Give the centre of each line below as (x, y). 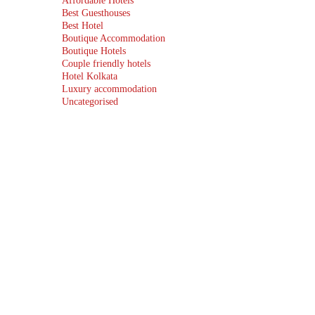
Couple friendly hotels (106, 64)
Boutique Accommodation (113, 38)
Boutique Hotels (94, 51)
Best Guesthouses (96, 13)
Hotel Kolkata (89, 76)
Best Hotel (82, 26)
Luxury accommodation (109, 89)
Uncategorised (90, 102)
